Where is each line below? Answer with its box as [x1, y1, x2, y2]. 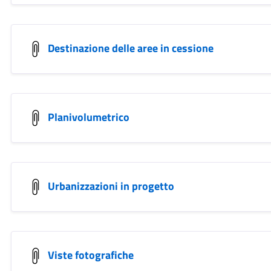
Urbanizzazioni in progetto [47, 177, 174, 194]
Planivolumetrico [47, 108, 129, 125]
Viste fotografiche [47, 246, 134, 263]
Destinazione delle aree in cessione [47, 39, 214, 56]
